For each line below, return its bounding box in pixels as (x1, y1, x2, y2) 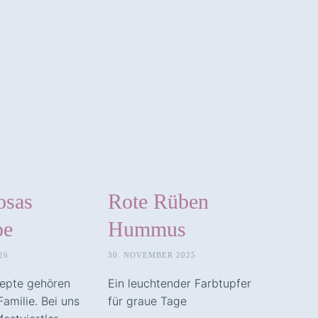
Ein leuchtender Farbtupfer (108, 275, 251, 290)
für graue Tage (108, 293, 187, 308)
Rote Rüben (108, 189, 209, 213)
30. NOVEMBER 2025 (108, 250, 196, 259)
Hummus (108, 216, 186, 241)
